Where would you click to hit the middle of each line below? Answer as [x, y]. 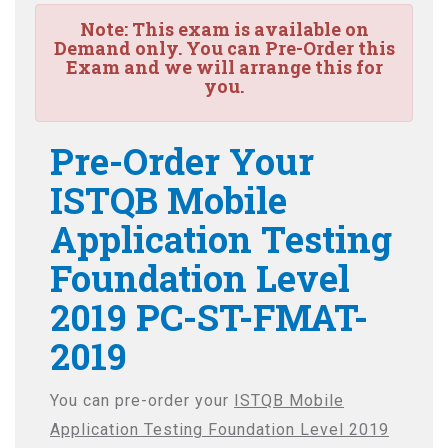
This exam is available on [248, 29]
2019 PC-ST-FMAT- [209, 317]
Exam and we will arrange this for [224, 67]
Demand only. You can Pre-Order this [224, 48]
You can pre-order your [142, 400]
